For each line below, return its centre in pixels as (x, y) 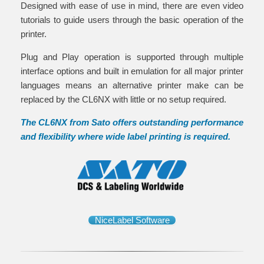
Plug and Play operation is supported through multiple (132, 57)
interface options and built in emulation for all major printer (132, 71)
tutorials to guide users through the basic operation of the (132, 20)
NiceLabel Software (132, 220)
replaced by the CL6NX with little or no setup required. (123, 99)
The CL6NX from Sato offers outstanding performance (132, 122)
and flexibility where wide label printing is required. (126, 136)
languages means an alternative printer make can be (132, 85)
